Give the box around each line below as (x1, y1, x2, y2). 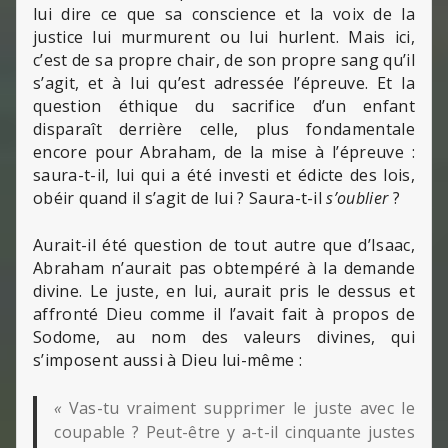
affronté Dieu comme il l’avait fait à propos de (33, 302, 415, 325)
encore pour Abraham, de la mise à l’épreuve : (33, 140, 415, 163)
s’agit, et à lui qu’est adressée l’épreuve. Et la (33, 71, 415, 94)
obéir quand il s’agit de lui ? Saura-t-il (33, 186, 327, 209)
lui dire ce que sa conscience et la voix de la (33, 2, 415, 25)
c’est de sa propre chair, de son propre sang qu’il (33, 48, 415, 71)
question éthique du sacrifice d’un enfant (33, 94, 415, 117)
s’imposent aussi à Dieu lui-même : (33, 348, 302, 371)
